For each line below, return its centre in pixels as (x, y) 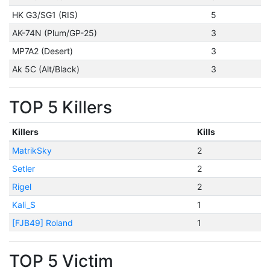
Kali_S (24, 205)
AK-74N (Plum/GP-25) (54, 33)
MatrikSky (32, 150)
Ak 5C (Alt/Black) (46, 69)
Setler (23, 168)
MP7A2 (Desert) (42, 51)
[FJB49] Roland (42, 223)
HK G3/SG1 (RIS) (45, 15)
